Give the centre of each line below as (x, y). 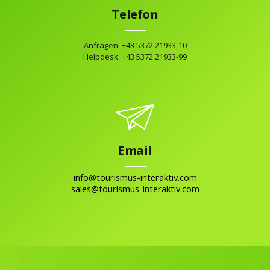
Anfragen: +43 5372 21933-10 (135, 45)
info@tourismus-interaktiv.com (135, 177)
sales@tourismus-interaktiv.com (135, 189)
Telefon (135, 14)
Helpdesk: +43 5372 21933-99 (135, 56)
